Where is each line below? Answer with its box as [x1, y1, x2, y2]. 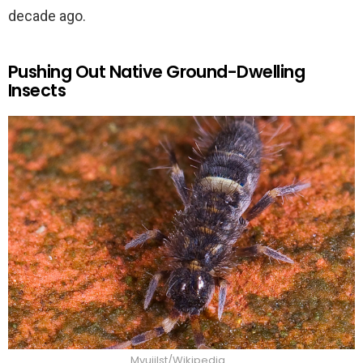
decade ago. [8, 6, 86, 24]
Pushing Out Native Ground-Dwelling [8, 59, 305, 83]
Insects [8, 78, 66, 102]
